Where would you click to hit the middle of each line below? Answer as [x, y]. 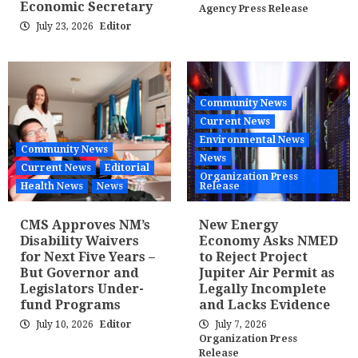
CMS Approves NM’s [85, 225]
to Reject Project [253, 257]
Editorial [127, 168]
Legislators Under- [82, 289]
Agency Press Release [254, 9]
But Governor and [80, 273]
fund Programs [70, 305]
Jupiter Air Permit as [267, 273]
